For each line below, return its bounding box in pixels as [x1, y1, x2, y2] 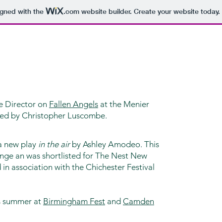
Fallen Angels [49, 99, 98, 109]
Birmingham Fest [43, 196, 105, 206]
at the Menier [98, 99, 149, 109]
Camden [123, 196, 154, 206]
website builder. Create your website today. [79, 7, 220, 16]
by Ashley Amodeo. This [70, 139, 159, 149]
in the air [38, 139, 70, 149]
